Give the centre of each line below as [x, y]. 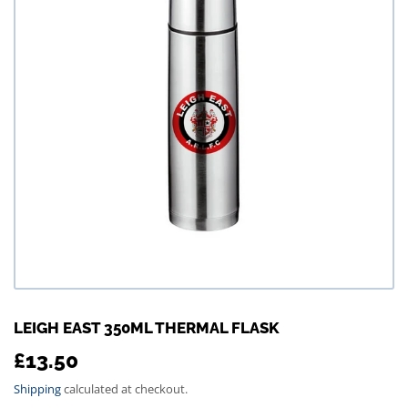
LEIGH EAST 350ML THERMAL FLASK [147, 328]
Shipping [37, 388]
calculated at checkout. [124, 388]
